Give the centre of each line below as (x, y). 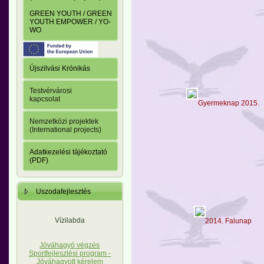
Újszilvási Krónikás (60, 69)
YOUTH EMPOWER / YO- (70, 22)
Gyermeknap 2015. (229, 103)
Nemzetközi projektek (64, 122)
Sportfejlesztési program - (70, 254)
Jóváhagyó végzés (70, 245)
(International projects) (65, 130)
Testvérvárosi (51, 91)
